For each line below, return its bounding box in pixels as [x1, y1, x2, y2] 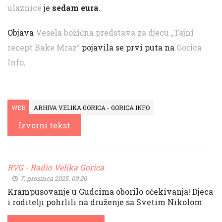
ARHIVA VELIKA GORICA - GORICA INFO [34, 104, 150, 111]
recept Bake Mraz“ [7, 42, 80, 53]
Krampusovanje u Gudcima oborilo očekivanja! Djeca [7, 186, 213, 197]
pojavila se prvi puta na [80, 42, 176, 53]
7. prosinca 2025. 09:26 [19, 174, 87, 183]
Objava [7, 27, 36, 38]
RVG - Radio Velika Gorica [7, 162, 104, 172]
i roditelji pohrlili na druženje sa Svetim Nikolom [7, 197, 202, 207]
